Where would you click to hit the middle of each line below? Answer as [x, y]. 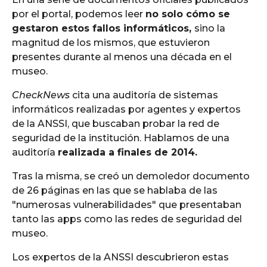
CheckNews [42, 95]
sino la [210, 28]
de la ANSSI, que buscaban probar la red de [116, 123]
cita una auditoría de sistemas [145, 95]
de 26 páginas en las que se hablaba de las [115, 191]
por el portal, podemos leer [79, 14]
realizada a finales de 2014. [128, 152]
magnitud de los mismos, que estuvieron [111, 42]
